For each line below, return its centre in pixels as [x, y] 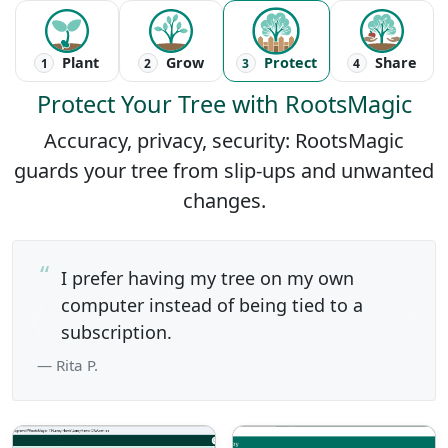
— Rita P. [67, 365]
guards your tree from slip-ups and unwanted [224, 170]
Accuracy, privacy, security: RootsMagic [224, 140]
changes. [224, 200]
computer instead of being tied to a [212, 305]
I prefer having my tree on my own [207, 278]
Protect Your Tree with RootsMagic [224, 104]
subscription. [116, 332]
